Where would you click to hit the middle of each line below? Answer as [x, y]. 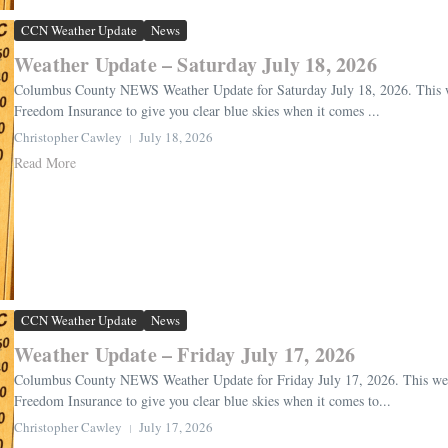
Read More [45, 163]
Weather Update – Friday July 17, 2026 [185, 355]
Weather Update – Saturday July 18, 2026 [195, 65]
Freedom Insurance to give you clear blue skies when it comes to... [202, 401]
